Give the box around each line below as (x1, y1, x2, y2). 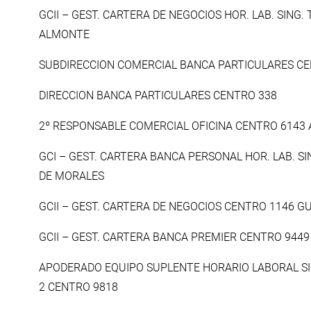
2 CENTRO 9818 (39, 280, 118, 294)
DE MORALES (39, 169, 104, 183)
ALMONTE (39, 28, 90, 42)
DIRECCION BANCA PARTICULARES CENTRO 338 (39, 89, 277, 103)
